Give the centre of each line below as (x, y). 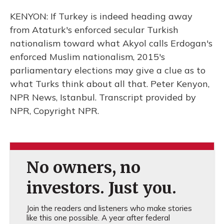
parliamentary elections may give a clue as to (108, 70)
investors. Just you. (101, 188)
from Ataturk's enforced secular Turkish (94, 30)
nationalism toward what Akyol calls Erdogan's (111, 43)
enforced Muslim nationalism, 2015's (87, 57)
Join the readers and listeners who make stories (109, 208)
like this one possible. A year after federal (98, 218)
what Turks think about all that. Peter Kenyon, (110, 84)
